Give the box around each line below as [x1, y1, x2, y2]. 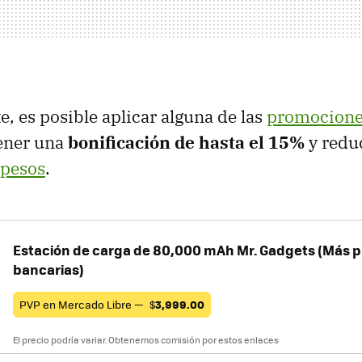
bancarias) [13, 259, 84, 279]
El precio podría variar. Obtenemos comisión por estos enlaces [13, 333, 279, 346]
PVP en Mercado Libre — [19, 296, 146, 312]
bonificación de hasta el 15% [68, 130, 305, 154]
